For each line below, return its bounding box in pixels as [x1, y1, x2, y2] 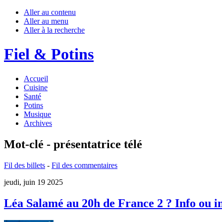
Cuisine [24, 83, 48, 92]
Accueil [24, 74, 48, 83]
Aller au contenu [24, 8, 76, 16]
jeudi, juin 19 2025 [4, 177, 63, 186]
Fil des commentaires [52, 161, 117, 169]
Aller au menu [24, 17, 68, 25]
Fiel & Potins [4, 45, 94, 63]
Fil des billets [4, 161, 45, 169]
